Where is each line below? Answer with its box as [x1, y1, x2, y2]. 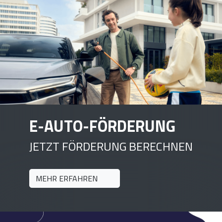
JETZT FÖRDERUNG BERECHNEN [29, 137, 193, 155]
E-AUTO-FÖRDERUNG [29, 114, 175, 138]
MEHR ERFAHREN [36, 172, 100, 184]
